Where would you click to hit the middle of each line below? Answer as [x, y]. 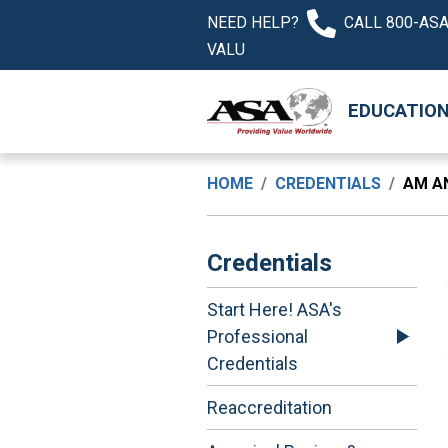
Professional [257, 337]
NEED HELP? [253, 22]
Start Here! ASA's [274, 310]
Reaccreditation [269, 408]
